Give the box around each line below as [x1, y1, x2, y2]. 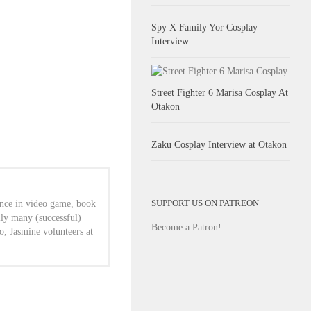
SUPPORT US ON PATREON [151, 198, 259, 208]
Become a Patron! [151, 221, 221, 233]
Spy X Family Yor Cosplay [151, 22, 258, 33]
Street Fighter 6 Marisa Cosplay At [151, 87, 288, 98]
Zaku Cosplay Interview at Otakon [151, 139, 287, 150]
